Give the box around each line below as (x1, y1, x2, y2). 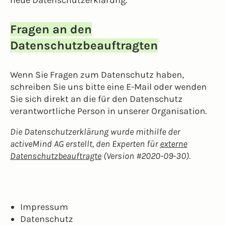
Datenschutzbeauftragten (10, 38, 158, 52)
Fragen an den (10, 22, 92, 36)
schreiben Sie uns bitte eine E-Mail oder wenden (10, 81, 207, 92)
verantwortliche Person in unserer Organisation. (10, 105, 207, 117)
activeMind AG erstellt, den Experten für (10, 138, 160, 149)
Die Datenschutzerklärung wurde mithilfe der (10, 126, 180, 137)
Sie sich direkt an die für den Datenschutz (10, 93, 183, 104)
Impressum (20, 201, 68, 212)
